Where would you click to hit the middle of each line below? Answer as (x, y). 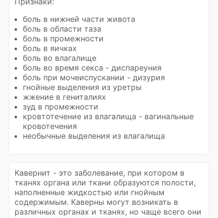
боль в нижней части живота (79, 19)
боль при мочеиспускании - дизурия (94, 77)
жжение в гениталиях (64, 97)
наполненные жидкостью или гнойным (90, 192)
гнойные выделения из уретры (82, 87)
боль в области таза (62, 29)
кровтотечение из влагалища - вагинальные (108, 116)
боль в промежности (63, 38)
